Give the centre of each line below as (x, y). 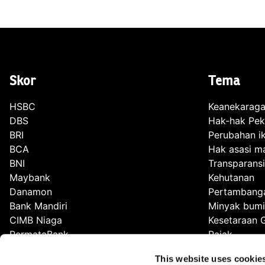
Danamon (31, 191)
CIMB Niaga (36, 220)
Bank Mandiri (38, 206)
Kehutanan (231, 177)
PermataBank (39, 234)
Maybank (30, 177)
